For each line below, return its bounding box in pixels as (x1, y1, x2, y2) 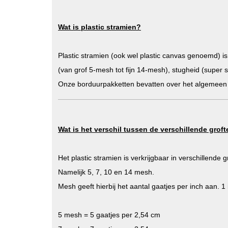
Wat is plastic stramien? (58, 23, 141, 31)
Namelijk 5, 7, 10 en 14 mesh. (58, 168, 154, 176)
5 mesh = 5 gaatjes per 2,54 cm (58, 211, 160, 219)
